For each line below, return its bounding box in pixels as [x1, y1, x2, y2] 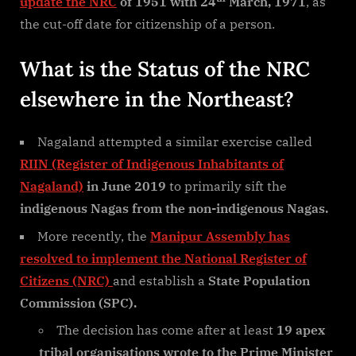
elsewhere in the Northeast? [20, 85, 294, 112]
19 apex [277, 322, 325, 339]
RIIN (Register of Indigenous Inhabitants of [20, 156, 284, 172]
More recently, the [37, 227, 150, 244]
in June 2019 [83, 178, 166, 195]
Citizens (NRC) [20, 272, 110, 288]
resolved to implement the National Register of [20, 250, 307, 266]
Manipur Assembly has [150, 227, 290, 244]
